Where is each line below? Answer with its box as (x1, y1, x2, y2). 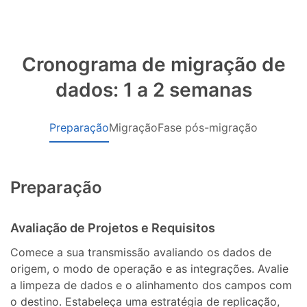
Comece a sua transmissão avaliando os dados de (10, 245, 272, 259)
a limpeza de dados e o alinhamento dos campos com (10, 278, 293, 292)
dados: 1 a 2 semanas (55, 78, 252, 102)
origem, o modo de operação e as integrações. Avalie (10, 261, 289, 275)
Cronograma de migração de (21, 53, 286, 77)
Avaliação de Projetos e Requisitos (10, 221, 216, 236)
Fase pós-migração (158, 121, 258, 135)
